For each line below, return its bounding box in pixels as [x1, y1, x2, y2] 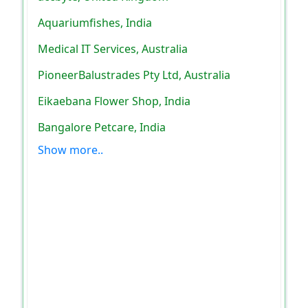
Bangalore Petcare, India [38, 120, 166, 135]
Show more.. [38, 142, 103, 158]
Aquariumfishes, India [38, 15, 152, 31]
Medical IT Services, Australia [38, 41, 188, 57]
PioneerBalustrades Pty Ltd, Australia [38, 67, 230, 83]
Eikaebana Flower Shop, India [38, 93, 190, 109]
